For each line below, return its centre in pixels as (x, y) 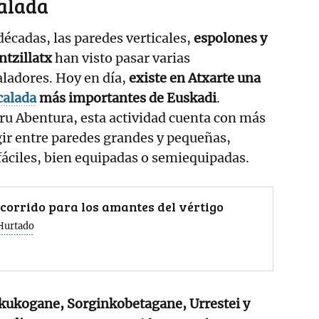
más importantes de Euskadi (126, 98)
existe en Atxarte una (195, 78)
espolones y (230, 38)
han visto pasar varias (122, 58)
